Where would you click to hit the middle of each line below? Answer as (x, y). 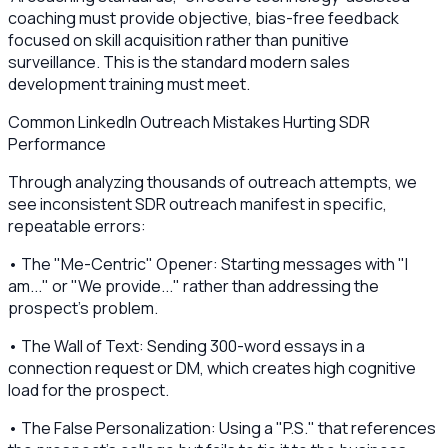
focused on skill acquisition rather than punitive (178, 40)
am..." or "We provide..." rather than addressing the (193, 286)
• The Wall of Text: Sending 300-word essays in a (186, 346)
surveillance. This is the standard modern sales (179, 62)
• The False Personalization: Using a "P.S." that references (222, 428)
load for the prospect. (88, 390)
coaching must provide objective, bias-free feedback (203, 18)
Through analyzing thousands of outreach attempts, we (212, 182)
